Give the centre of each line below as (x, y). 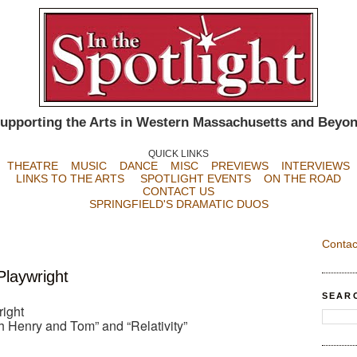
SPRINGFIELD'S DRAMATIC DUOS (178, 204)
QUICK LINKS (178, 154)
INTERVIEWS (316, 166)
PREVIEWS (240, 166)
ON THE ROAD (302, 178)
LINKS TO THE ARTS (70, 178)
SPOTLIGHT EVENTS (202, 178)
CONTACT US (178, 191)
